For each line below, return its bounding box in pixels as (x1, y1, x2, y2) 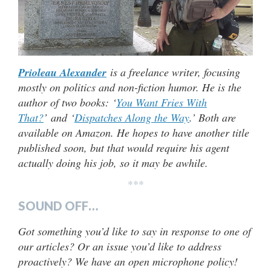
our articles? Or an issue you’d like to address (18, 238, 221, 253)
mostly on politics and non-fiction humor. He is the (18, 79, 241, 94)
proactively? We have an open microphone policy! (18, 253, 238, 269)
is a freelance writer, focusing (106, 64, 240, 79)
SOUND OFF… (18, 198, 98, 213)
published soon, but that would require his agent (18, 140, 229, 155)
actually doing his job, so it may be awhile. (18, 155, 208, 170)
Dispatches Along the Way (74, 109, 189, 125)
